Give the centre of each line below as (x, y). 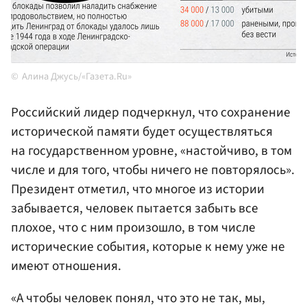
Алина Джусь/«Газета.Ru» (77, 76)
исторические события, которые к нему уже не (148, 246)
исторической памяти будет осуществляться (142, 131)
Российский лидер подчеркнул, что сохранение (151, 112)
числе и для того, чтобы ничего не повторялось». (153, 170)
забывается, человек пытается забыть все (135, 208)
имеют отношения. (66, 266)
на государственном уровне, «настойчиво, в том (151, 150)
